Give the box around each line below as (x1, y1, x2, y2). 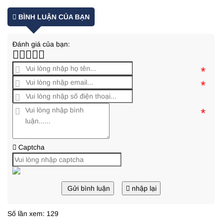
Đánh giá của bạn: (12, 40, 70, 49)
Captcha (16, 143, 45, 152)
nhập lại (132, 184, 157, 193)
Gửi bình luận (67, 184, 110, 193)
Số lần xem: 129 (7, 210, 58, 218)
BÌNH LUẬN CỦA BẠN (16, 13, 90, 21)
